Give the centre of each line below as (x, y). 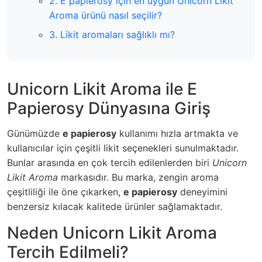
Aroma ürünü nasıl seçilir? (106, 15)
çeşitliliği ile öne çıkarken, (65, 192)
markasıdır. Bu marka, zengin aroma (138, 177)
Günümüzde (35, 133)
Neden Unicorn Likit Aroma (112, 232)
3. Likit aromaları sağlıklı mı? (112, 34)
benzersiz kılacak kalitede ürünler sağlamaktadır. (115, 206)
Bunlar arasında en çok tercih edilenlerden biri (110, 162)
